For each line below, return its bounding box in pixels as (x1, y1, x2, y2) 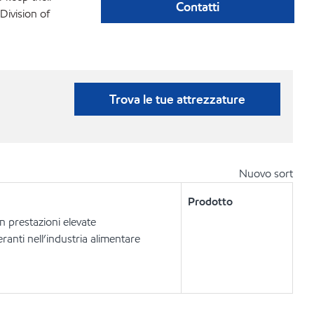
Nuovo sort (239, 166, 293, 181)
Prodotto (187, 194, 233, 209)
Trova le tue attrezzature (109, 91, 245, 107)
